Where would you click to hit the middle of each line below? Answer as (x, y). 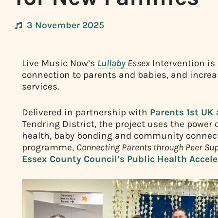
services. (40, 87)
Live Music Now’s (60, 63)
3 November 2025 (65, 25)
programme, (49, 147)
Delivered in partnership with (86, 112)
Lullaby (112, 63)
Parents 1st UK (182, 112)
